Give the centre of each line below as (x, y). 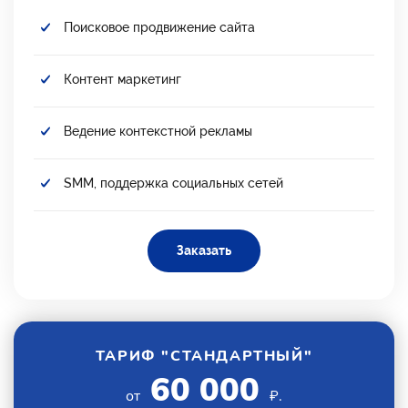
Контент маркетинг (122, 79)
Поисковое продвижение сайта (159, 27)
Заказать (204, 250)
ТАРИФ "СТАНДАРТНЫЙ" (204, 356)
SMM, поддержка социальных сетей (173, 183)
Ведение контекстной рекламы (158, 131)
